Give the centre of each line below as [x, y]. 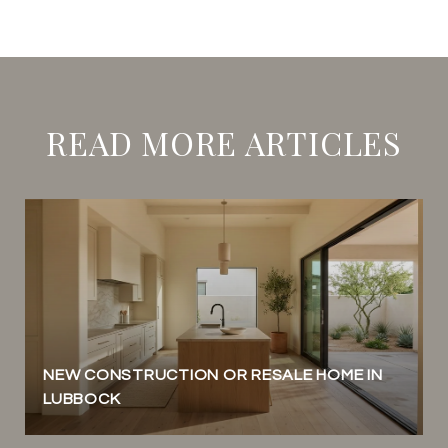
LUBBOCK [82, 398]
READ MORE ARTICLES [224, 142]
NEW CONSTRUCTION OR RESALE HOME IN [213, 374]
